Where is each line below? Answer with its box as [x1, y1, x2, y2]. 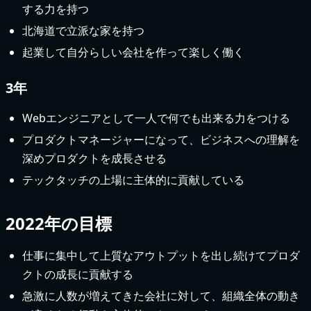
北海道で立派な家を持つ [22, 22, 144, 38]
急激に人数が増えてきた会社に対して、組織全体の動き [22, 287, 300, 303]
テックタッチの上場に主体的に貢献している [22, 171, 244, 187]
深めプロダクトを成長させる [22, 150, 167, 166]
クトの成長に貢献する [22, 266, 133, 282]
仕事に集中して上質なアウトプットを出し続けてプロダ [22, 247, 300, 263]
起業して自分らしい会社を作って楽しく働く [22, 44, 244, 60]
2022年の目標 [6, 211, 112, 235]
